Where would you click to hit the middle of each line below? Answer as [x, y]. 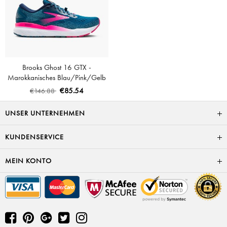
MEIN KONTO [28, 161]
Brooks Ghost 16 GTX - [57, 67]
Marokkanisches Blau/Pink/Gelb [57, 78]
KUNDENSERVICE [34, 137]
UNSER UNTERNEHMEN [45, 113]
